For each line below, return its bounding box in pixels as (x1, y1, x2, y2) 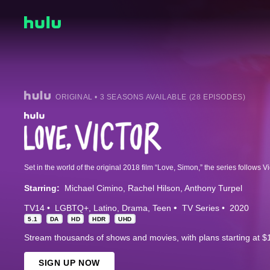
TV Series (182, 203, 219, 213)
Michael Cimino (64, 183, 123, 193)
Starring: (24, 183, 60, 193)
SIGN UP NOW (39, 258, 100, 268)
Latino (93, 203, 117, 213)
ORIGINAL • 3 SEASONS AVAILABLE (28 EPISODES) (55, 93, 246, 102)
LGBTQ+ (55, 203, 89, 213)
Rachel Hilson (128, 183, 180, 193)
